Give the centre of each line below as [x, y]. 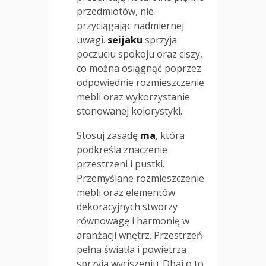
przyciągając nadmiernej [130, 25]
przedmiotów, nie [115, 11]
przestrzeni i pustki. [121, 164]
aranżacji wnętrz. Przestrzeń [140, 235]
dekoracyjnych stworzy [127, 206]
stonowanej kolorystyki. [129, 111]
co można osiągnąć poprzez [139, 68]
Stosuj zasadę [108, 135]
